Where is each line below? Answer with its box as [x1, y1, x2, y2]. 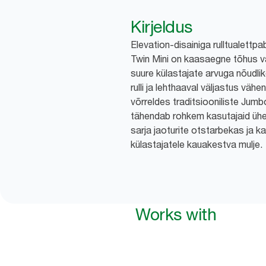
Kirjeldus [131, 17, 192, 37]
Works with [135, 204, 216, 225]
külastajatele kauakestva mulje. [131, 138, 262, 151]
